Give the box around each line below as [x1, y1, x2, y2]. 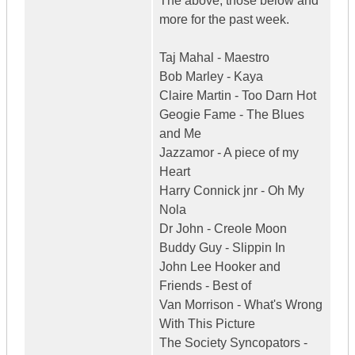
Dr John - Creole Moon [159, 222, 287, 236]
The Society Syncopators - [159, 336, 307, 350]
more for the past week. [159, 13, 289, 27]
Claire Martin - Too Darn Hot [159, 89, 316, 103]
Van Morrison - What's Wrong [159, 298, 323, 312]
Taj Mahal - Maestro [159, 51, 269, 65]
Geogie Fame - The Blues [159, 108, 304, 122]
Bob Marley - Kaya [159, 70, 263, 84]
